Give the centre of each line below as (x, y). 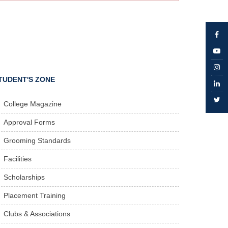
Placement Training (35, 195)
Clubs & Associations (37, 214)
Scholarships (24, 177)
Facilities (18, 159)
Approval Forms (30, 122)
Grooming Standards (37, 140)
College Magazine (33, 104)
